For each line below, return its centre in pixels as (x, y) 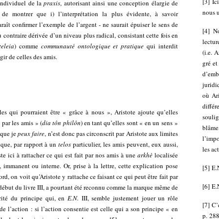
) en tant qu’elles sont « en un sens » (129, 123)
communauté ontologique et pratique (92, 46)
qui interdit (161, 46)
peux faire (31, 133)
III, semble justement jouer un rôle (130, 198)
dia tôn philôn (61, 123)
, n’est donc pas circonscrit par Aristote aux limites (111, 133)
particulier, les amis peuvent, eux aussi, (125, 144)
